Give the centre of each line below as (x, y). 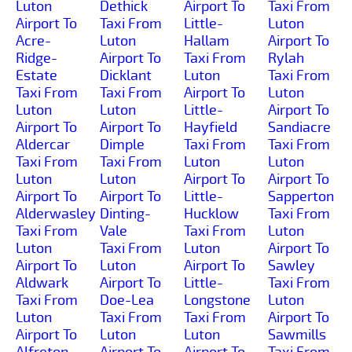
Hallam (207, 40)
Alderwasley (56, 213)
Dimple (122, 144)
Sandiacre (299, 127)
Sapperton (301, 196)
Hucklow (211, 213)
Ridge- (37, 58)
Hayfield (211, 127)
